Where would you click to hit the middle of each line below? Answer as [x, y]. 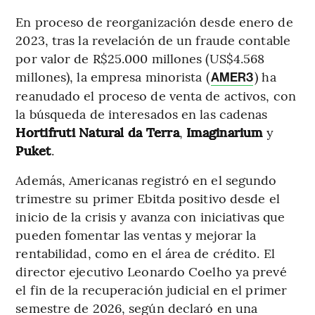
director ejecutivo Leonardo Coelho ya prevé [151, 271]
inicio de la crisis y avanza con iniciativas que [150, 216]
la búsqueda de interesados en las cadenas [142, 113]
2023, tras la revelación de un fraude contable [153, 39]
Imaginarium [226, 131]
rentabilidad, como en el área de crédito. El [145, 252]
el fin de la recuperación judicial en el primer [152, 289]
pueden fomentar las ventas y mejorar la [136, 234]
